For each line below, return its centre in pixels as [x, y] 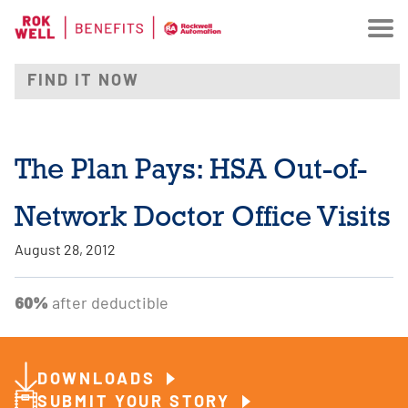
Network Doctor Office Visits [203, 216]
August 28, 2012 [65, 251]
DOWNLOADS [99, 381]
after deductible [108, 304]
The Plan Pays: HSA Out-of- [191, 168]
